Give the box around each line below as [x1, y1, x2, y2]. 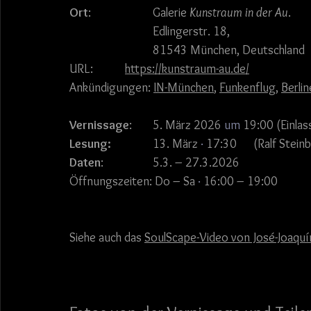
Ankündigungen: [69, 79, 153, 95]
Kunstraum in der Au [190, 4, 288, 20]
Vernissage [69, 117, 129, 133]
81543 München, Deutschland [153, 42, 305, 58]
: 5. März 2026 [153, 117, 221, 133]
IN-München [153, 79, 214, 95]
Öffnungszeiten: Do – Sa [69, 173, 195, 189]
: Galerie [153, 4, 190, 20]
